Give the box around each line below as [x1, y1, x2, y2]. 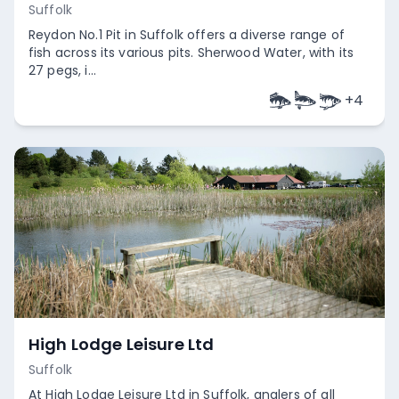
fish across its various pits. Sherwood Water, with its [28, 44, 354, 61]
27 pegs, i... [28, 61, 96, 79]
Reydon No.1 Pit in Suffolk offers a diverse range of [28, 26, 345, 44]
